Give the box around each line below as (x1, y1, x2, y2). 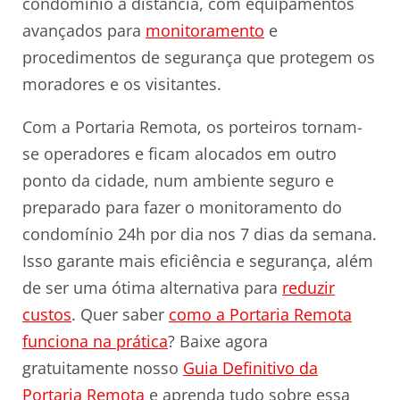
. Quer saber (71, 304, 169, 326)
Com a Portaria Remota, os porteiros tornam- (22, 116, 362, 138)
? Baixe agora (168, 330, 268, 353)
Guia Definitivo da (183, 357, 318, 379)
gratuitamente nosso (22, 357, 183, 379)
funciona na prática (22, 330, 168, 353)
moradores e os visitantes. (22, 73, 221, 96)
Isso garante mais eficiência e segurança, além (22, 250, 373, 272)
